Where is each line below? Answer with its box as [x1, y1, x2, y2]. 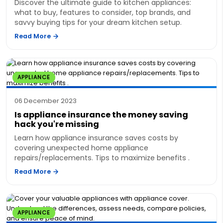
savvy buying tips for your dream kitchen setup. [14, 17, 182, 27]
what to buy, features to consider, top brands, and [14, 7, 191, 17]
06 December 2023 [14, 96, 77, 105]
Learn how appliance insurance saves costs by [14, 132, 178, 143]
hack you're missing [14, 118, 99, 130]
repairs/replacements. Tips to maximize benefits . [14, 152, 190, 163]
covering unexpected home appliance [14, 142, 148, 153]
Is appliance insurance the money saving [14, 109, 188, 120]
